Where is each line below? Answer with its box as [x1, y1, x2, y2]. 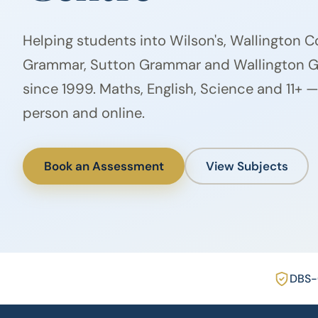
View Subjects [205, 158, 288, 174]
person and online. [23, 104, 145, 122]
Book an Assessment [43, 158, 164, 174]
